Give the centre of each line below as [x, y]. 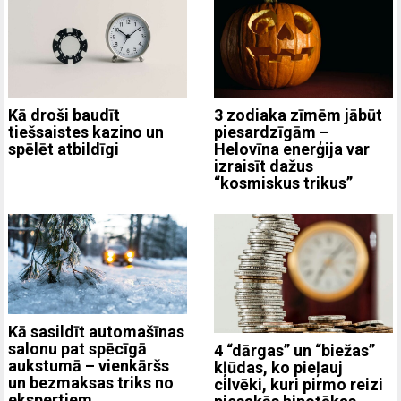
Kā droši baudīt [64, 115]
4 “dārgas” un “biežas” [294, 350]
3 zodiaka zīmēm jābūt [298, 115]
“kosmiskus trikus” [283, 183]
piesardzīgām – [272, 132]
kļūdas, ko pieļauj [278, 367]
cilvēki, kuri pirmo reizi [299, 384]
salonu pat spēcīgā [78, 348]
